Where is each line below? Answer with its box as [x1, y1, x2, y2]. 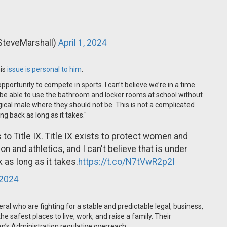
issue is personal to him [7, 65, 82, 73]
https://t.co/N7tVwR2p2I [78, 157, 175, 167]
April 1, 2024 [58, 37, 107, 48]
